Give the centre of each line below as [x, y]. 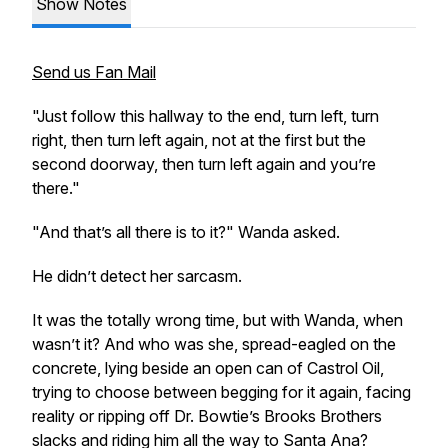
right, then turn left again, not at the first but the [199, 140]
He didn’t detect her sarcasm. [139, 276]
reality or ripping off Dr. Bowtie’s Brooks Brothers [207, 416]
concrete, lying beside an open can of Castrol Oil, [208, 368]
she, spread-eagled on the [300, 344]
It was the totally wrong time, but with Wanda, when [217, 320]
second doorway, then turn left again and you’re [204, 164]
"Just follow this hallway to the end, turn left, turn [205, 116]
